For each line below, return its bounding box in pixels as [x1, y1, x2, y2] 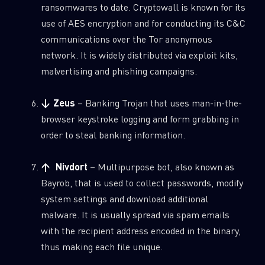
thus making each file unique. [40, 240, 163, 253]
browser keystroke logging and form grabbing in [40, 112, 239, 125]
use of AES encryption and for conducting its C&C [40, 17, 245, 30]
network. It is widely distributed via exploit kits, [40, 49, 238, 62]
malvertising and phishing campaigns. [40, 64, 197, 77]
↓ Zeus [40, 96, 75, 109]
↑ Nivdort [40, 160, 88, 173]
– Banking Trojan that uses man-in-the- [75, 96, 242, 109]
